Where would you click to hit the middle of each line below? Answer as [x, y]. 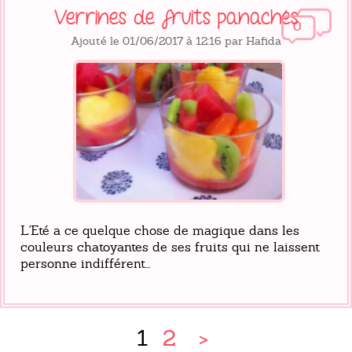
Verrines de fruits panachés [176, 18]
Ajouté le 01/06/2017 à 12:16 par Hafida [176, 40]
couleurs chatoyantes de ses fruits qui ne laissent [170, 247]
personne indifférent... [85, 263]
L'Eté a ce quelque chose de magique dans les [160, 230]
